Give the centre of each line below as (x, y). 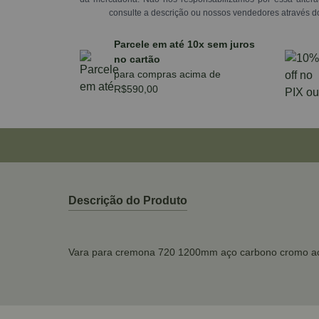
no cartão (137, 59)
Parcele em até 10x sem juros (184, 44)
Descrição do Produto (128, 200)
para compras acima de (167, 74)
